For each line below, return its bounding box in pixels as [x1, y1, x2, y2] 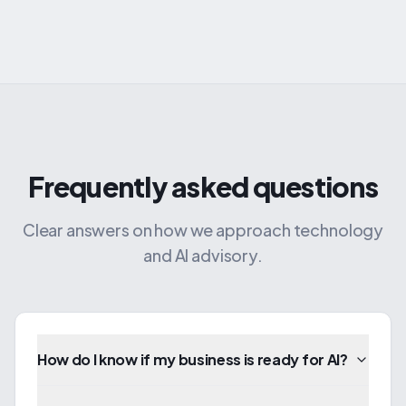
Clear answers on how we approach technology [22, 219, 384, 240]
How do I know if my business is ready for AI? [37, 350, 348, 369]
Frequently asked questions [28, 169, 378, 204]
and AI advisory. [143, 245, 263, 266]
